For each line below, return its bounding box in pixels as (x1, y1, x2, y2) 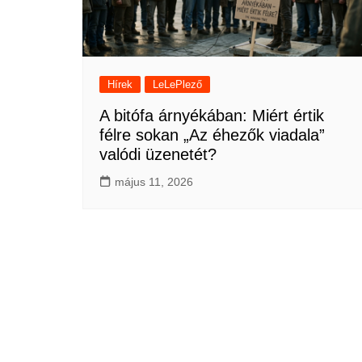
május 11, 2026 (115, 175, 193, 188)
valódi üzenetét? (99, 145, 217, 163)
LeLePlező (153, 78, 202, 90)
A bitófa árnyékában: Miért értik (99, 106, 324, 124)
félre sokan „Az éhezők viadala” (99, 125, 325, 144)
